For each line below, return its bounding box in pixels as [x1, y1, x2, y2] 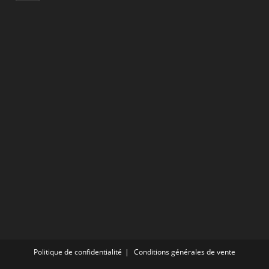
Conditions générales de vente [134, 246, 235, 257]
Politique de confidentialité [34, 246, 122, 257]
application [174, 19, 219, 31]
